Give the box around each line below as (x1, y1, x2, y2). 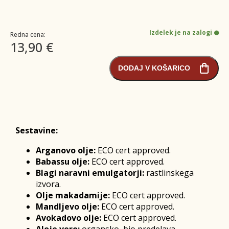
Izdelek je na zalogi (149, 28, 212, 37)
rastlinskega (144, 167, 194, 178)
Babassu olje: (36, 155, 89, 167)
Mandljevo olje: (36, 200, 99, 212)
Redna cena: (10, 30, 45, 39)
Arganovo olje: (36, 144, 96, 156)
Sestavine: (15, 124, 58, 136)
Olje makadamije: (36, 189, 110, 201)
